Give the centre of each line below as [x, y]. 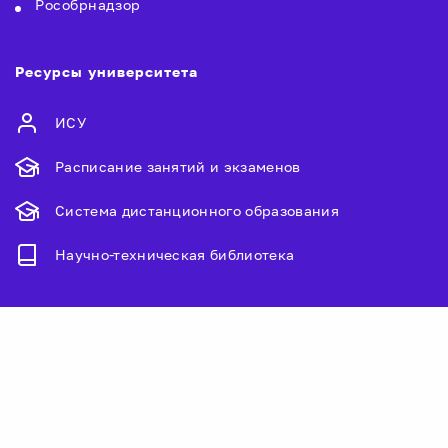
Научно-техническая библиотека [175, 254]
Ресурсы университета [106, 71]
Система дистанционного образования [197, 210]
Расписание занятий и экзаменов [178, 166]
